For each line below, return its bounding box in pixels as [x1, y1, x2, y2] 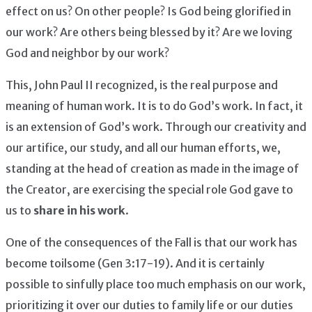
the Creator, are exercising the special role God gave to [6, 182, 293, 196]
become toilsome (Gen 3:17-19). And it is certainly [6, 256, 265, 270]
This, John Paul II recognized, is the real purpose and [6, 77, 278, 92]
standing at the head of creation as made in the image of [6, 161, 299, 175]
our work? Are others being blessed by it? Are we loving [6, 24, 292, 39]
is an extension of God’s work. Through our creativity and [6, 119, 306, 134]
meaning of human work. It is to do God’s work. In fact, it [6, 98, 303, 113]
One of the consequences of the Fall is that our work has [6, 235, 297, 249]
